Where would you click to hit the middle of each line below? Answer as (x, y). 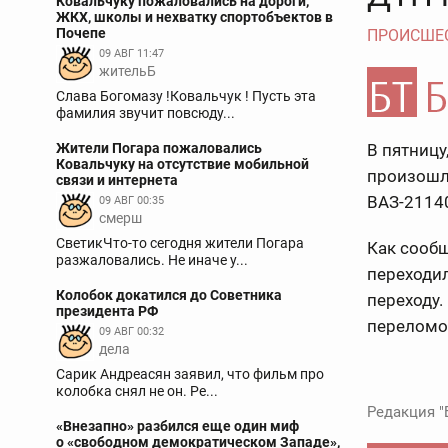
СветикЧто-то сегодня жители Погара (180, 243)
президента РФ (107, 311)
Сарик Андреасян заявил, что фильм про (190, 374)
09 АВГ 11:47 (131, 53)
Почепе (81, 33)
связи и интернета (117, 180)
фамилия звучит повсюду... (145, 113)
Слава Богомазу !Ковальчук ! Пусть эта (186, 96)
